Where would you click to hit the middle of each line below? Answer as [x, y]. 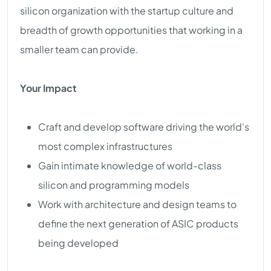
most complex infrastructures [105, 146]
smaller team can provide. [79, 50]
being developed [78, 243]
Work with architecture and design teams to [137, 204]
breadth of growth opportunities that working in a [131, 30]
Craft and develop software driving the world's [144, 127]
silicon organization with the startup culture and [127, 11]
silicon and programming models [114, 185]
